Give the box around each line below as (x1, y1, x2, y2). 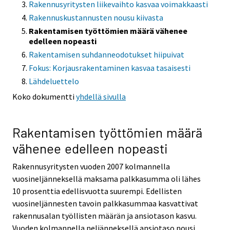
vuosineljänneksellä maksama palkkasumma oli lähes (12, 173, 201, 184)
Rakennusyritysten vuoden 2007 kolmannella (12, 161, 170, 171)
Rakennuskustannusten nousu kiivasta (29, 12, 163, 23)
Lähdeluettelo (29, 76, 79, 87)
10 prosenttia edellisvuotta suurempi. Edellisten (12, 185, 182, 196)
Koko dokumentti (12, 91, 76, 102)
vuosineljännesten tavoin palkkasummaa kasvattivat (12, 198, 198, 208)
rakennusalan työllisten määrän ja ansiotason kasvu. (12, 210, 197, 221)
